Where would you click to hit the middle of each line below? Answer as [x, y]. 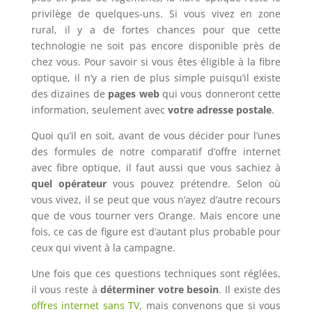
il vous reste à [66, 290]
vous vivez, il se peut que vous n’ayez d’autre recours [156, 200]
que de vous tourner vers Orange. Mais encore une [156, 216]
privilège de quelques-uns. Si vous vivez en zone [156, 14]
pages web [132, 94]
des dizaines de [68, 94]
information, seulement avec [99, 110]
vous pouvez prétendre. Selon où [194, 184]
